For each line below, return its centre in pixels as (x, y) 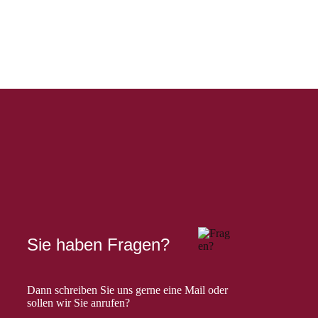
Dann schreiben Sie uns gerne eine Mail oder (127, 290)
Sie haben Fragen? (98, 244)
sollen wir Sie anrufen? (78, 302)
